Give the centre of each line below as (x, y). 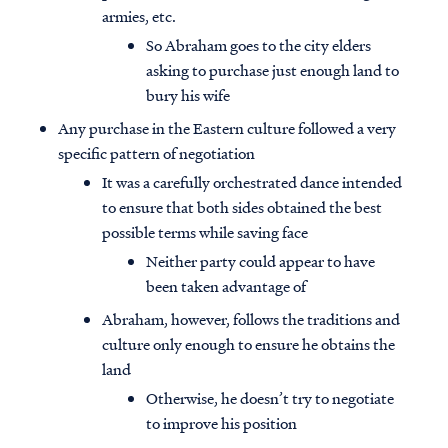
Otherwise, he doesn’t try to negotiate (270, 398)
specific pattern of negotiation (156, 153)
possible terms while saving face (205, 232)
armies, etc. (139, 16)
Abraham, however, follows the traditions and (251, 319)
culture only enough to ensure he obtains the (248, 344)
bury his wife (188, 95)
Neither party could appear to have (260, 261)
